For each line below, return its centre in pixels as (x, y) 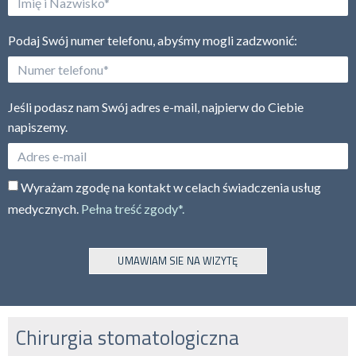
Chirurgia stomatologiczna (128, 338)
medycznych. (44, 209)
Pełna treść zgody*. (133, 209)
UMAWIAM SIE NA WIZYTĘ (178, 260)
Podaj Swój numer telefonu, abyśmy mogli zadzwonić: (153, 40)
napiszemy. (38, 126)
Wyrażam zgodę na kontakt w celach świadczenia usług (171, 188)
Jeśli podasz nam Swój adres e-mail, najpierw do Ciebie (156, 106)
